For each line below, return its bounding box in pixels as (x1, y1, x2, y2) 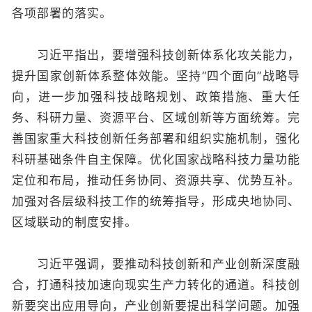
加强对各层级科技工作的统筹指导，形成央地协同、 (12, 194, 300, 208)
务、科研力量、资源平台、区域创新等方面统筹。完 (12, 111, 300, 125)
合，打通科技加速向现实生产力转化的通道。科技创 (12, 278, 300, 292)
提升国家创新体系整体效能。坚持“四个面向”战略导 (12, 69, 300, 83)
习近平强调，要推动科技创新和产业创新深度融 (12, 257, 300, 271)
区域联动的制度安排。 (12, 215, 137, 229)
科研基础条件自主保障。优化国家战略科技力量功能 (12, 153, 300, 166)
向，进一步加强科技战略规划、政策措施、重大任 (12, 90, 300, 104)
